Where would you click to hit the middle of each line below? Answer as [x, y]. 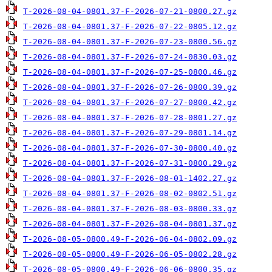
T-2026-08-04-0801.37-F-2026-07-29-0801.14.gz [130, 133]
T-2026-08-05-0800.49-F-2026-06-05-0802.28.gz [130, 254]
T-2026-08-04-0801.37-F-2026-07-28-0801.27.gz [130, 117]
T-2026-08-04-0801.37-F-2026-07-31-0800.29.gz [130, 163]
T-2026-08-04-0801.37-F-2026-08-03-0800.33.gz [130, 209]
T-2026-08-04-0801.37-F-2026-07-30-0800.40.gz [130, 148]
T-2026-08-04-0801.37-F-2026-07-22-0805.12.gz [130, 26]
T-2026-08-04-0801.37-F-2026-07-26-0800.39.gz [130, 87]
